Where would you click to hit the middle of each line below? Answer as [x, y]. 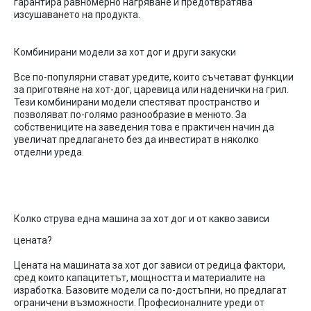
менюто [213, 115]
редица [224, 265]
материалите [222, 278]
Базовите [87, 290]
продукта [117, 15]
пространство [220, 102]
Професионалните [180, 303]
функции [274, 77]
